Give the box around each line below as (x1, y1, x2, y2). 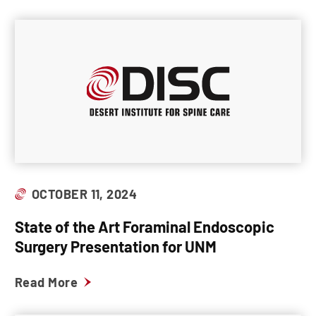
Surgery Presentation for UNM (15, 237, 217, 255)
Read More (15, 274, 78, 290)
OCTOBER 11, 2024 (32, 186, 138, 202)
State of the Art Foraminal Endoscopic (15, 217, 274, 236)
